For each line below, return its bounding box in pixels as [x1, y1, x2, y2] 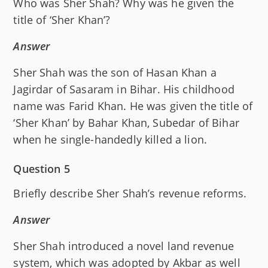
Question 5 [13, 162, 70, 176]
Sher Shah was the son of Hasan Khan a [13, 65, 217, 80]
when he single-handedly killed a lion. [13, 132, 208, 147]
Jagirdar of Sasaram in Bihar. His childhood [13, 82, 234, 97]
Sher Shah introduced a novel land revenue [13, 239, 234, 254]
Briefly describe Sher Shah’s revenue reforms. [13, 186, 247, 201]
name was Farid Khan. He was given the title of [13, 99, 253, 114]
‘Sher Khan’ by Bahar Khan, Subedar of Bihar [13, 115, 239, 130]
